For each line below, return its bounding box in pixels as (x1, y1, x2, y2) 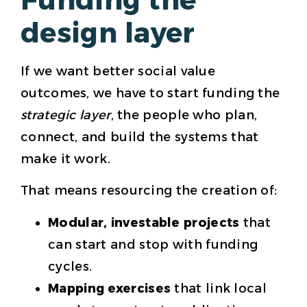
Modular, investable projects (48, 214, 240, 230)
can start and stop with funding (48, 236, 258, 252)
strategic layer (21, 108, 111, 123)
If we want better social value (21, 64, 216, 79)
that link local (171, 280, 267, 296)
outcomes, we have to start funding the (21, 86, 280, 101)
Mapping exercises (48, 280, 171, 296)
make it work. (21, 151, 110, 167)
